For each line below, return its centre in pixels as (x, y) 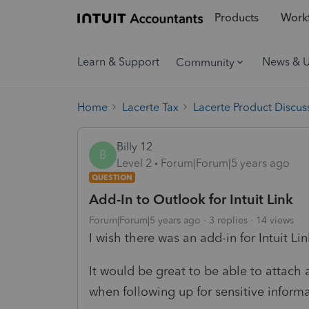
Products (236, 18)
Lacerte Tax (150, 107)
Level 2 (134, 163)
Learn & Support (118, 62)
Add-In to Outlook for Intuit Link (191, 199)
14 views (275, 220)
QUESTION (112, 177)
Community (205, 62)
